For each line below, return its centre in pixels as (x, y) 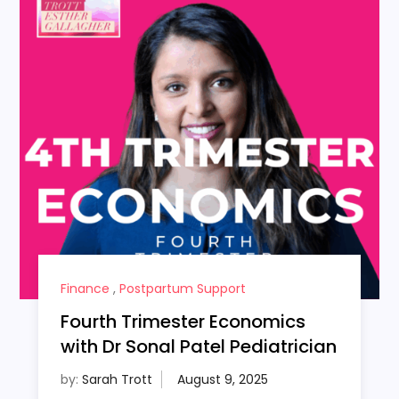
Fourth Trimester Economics (183, 322)
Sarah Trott (117, 380)
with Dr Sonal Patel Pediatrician (198, 347)
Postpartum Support (182, 289)
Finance (85, 289)
